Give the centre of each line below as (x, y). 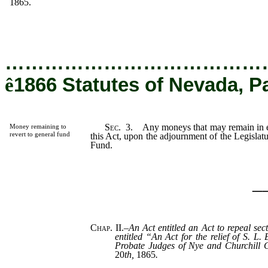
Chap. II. (107, 228)
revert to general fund (39, 134)
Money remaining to (38, 126)
